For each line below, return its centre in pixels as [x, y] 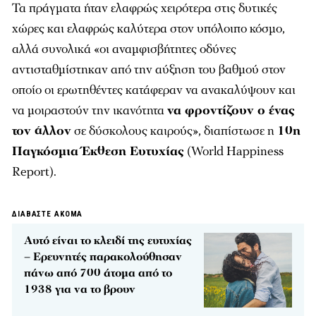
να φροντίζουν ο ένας [231, 110]
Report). [34, 172]
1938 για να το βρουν [80, 289]
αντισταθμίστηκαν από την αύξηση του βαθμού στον [149, 69]
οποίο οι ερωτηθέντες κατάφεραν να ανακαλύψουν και [154, 90]
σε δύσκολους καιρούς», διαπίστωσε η [174, 131]
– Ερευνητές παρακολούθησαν [103, 257]
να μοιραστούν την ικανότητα [90, 110]
